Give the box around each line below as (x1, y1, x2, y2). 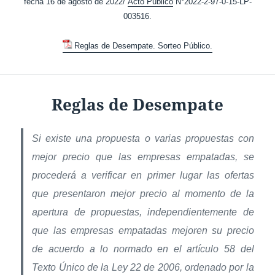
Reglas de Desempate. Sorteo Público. (74, 41, 213, 51)
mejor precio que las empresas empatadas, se (32, 152, 254, 163)
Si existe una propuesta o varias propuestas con (32, 133, 254, 144)
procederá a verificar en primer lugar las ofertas (32, 170, 254, 181)
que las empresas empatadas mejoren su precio (32, 225, 254, 236)
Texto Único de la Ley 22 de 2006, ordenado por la (32, 262, 254, 273)
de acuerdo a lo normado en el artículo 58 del (32, 244, 254, 255)
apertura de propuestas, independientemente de (32, 207, 254, 218)
